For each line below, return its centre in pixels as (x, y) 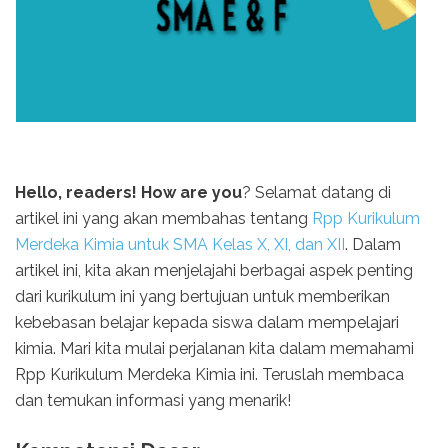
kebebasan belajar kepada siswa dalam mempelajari (207, 323)
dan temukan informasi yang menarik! (153, 401)
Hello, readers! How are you (128, 193)
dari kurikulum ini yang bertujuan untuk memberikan (202, 297)
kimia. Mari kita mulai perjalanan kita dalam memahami (214, 349)
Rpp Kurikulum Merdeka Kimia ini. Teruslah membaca (209, 375)
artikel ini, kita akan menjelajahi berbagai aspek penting (214, 271)
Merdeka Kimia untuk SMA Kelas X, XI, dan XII (180, 245)
